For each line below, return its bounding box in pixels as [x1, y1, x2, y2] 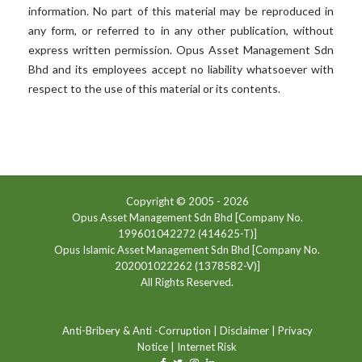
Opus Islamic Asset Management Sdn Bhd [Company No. [54, 243, 320, 257]
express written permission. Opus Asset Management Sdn [28, 43, 334, 57]
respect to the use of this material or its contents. [28, 82, 280, 96]
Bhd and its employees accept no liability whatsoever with [28, 62, 334, 77]
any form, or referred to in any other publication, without [28, 23, 334, 38]
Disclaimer [219, 324, 269, 338]
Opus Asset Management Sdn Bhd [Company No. [71, 211, 303, 225]
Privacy [277, 324, 313, 338]
